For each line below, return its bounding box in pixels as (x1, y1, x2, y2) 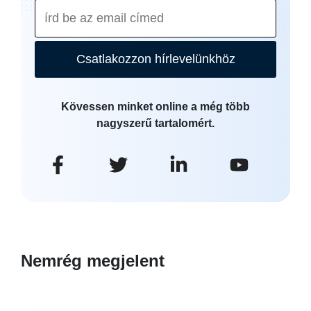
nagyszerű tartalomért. (96, 117, 215, 129)
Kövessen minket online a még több (61, 101, 250, 112)
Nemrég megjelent (21, 251, 165, 270)
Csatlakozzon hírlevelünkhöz (76, 52, 235, 66)
